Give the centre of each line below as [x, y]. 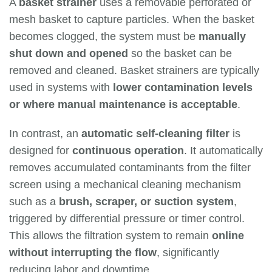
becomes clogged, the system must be [104, 37]
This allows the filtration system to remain [110, 236]
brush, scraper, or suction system [146, 202]
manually [222, 37]
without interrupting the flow [83, 253]
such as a [34, 202]
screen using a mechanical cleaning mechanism [125, 185]
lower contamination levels [183, 88]
